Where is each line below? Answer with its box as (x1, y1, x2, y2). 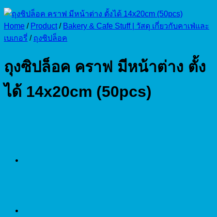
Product (31, 22, 57, 30)
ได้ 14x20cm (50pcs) (4, 83, 152, 101)
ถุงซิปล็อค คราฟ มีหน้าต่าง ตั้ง (4, 58, 206, 76)
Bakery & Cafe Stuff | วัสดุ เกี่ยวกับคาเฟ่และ (63, 22, 209, 30)
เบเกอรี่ (4, 34, 28, 42)
